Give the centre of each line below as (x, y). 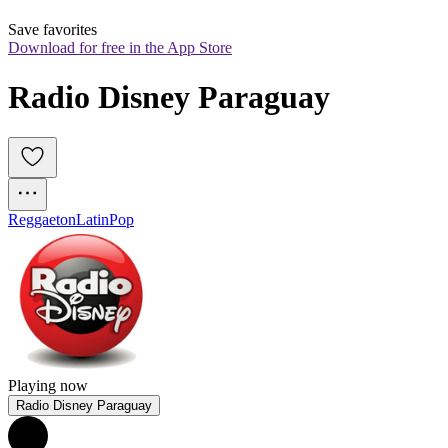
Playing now (48, 386)
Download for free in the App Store (120, 48)
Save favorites (52, 30)
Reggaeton (42, 220)
